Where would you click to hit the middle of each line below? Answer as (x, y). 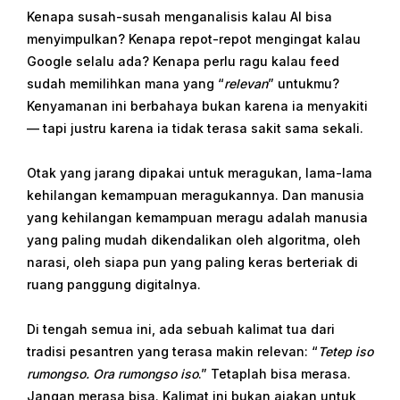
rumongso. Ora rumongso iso (112, 374)
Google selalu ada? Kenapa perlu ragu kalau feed (183, 61)
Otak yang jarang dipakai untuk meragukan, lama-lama (200, 173)
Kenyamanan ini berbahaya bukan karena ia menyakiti (197, 106)
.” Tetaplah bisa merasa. (275, 374)
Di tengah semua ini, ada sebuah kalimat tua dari (181, 329)
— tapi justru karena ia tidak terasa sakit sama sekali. (195, 128)
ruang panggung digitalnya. (114, 284)
